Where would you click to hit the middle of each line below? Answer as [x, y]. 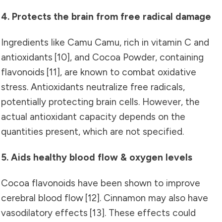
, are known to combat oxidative [128, 72]
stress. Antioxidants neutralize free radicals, [93, 87]
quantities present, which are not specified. [92, 131]
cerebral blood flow [43, 198]
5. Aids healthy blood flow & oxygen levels [97, 157]
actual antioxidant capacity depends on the [93, 116]
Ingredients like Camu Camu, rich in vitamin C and [105, 42]
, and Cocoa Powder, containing [137, 57]
